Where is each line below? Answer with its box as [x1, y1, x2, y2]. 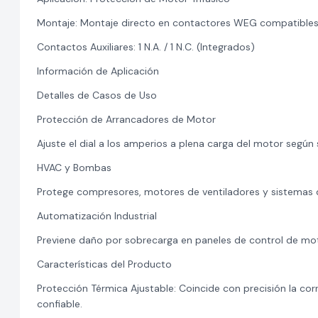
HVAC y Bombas [36, 161, 111, 174]
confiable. [36, 297, 82, 310]
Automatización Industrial [36, 209, 157, 222]
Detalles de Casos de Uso [36, 89, 157, 102]
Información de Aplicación [36, 65, 159, 77]
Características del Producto [36, 258, 172, 270]
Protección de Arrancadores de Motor [36, 113, 216, 126]
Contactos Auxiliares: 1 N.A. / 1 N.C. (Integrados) [36, 40, 255, 53]
